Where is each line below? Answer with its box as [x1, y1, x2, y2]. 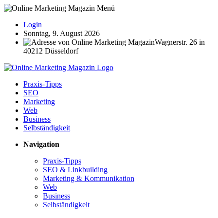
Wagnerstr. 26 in [155, 38, 205, 46]
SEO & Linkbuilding [43, 165, 108, 174]
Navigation [23, 140, 59, 148]
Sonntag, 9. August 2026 [23, 29, 100, 37]
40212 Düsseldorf [23, 47, 78, 55]
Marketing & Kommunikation [43, 174, 134, 182]
